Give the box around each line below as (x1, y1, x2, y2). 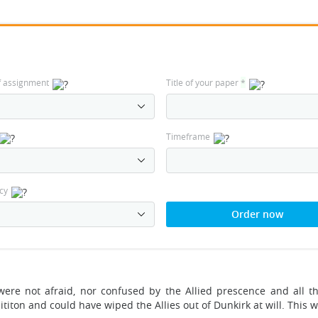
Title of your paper (165, 76, 241, 88)
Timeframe (165, 130, 210, 142)
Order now (231, 207, 283, 221)
